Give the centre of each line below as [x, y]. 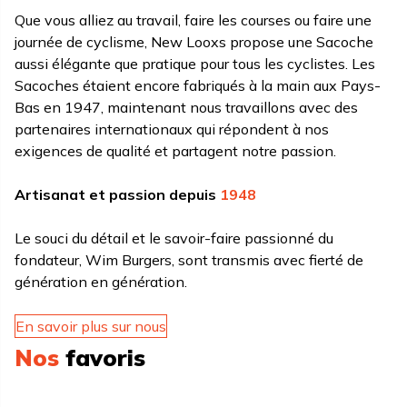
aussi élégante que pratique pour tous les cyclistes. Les [195, 64]
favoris [102, 357]
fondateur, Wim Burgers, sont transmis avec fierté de [189, 260]
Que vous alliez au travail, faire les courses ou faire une [193, 20]
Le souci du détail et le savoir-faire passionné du [174, 238]
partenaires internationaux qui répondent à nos [172, 129]
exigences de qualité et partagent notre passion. [175, 151]
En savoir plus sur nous [91, 327]
